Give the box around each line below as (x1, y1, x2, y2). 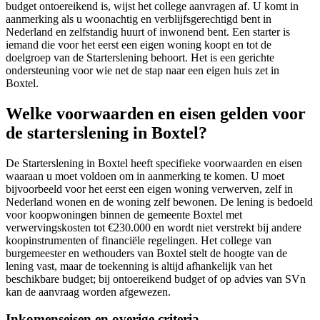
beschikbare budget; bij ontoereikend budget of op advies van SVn (6, 272, 306, 285)
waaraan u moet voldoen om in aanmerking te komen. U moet (6, 169, 284, 182)
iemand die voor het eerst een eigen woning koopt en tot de (6, 38, 271, 51)
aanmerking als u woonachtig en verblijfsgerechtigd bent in (6, 12, 271, 25)
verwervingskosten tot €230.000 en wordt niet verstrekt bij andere (6, 221, 301, 234)
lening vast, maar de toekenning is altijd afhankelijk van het (6, 259, 272, 272)
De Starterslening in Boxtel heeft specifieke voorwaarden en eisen (6, 156, 302, 169)
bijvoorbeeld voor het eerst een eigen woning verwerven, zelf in (6, 182, 293, 195)
